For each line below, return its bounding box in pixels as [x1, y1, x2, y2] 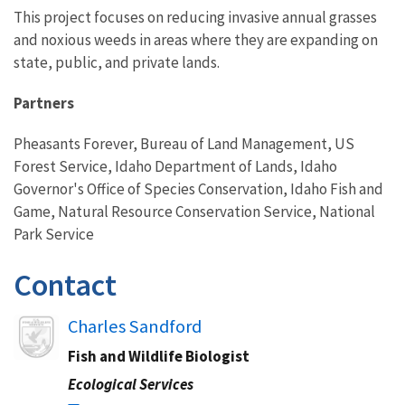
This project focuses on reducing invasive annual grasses [14, 7, 377, 27]
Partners [14, 93, 74, 113]
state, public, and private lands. [14, 52, 220, 72]
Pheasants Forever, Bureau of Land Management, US [14, 134, 354, 154]
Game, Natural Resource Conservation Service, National [14, 202, 375, 221]
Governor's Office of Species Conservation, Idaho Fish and [14, 179, 383, 199]
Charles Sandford [68, 315, 202, 338]
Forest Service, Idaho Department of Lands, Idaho [14, 156, 337, 176]
